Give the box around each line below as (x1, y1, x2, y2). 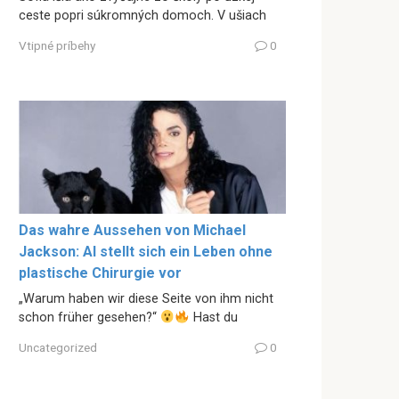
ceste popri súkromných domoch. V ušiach (19, 8, 266, 24)
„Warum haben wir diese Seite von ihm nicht (19, 291, 273, 307)
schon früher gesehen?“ (19, 310, 160, 326)
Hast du (189, 310, 238, 326)
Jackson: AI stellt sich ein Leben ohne (19, 243, 273, 261)
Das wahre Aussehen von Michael (19, 222, 246, 240)
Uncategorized (19, 339, 97, 354)
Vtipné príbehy (19, 37, 95, 53)
